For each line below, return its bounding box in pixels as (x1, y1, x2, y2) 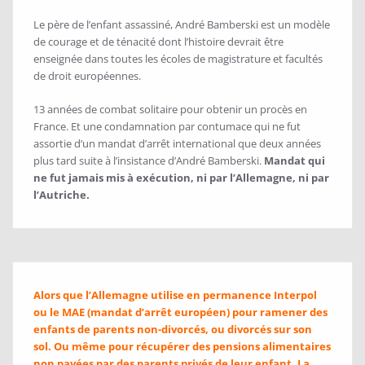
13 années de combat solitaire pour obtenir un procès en (33, 102, 307, 117)
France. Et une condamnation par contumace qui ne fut (33, 119, 301, 134)
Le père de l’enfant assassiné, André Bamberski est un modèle (33, 17, 330, 33)
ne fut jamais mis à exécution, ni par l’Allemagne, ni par (33, 170, 329, 186)
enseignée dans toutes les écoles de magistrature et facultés (33, 51, 323, 67)
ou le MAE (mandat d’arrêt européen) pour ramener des (33, 305, 328, 320)
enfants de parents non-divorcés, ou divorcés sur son (33, 322, 312, 337)
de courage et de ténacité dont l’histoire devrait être (33, 34, 284, 50)
